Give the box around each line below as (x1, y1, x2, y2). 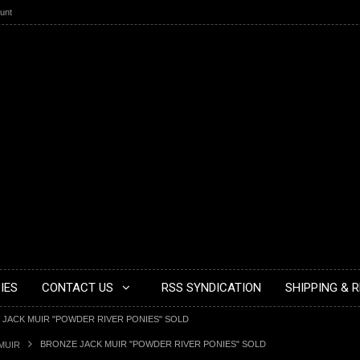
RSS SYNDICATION (162, 280, 261, 295)
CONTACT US (42, 280, 113, 295)
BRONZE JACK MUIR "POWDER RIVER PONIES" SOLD (40, 339, 266, 349)
